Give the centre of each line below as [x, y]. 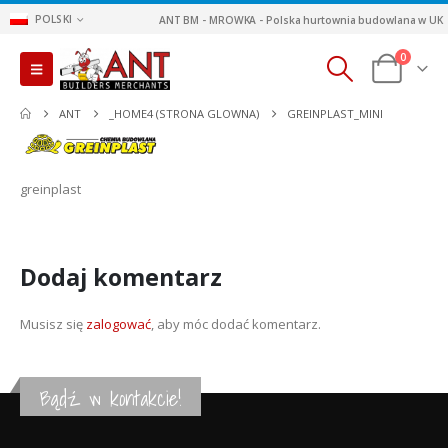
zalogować [118, 323]
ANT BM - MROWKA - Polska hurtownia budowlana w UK [300, 19]
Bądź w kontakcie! [110, 399]
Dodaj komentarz [121, 276]
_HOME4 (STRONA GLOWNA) [184, 113]
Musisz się [53, 323]
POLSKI [53, 19]
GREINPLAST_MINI [335, 113]
